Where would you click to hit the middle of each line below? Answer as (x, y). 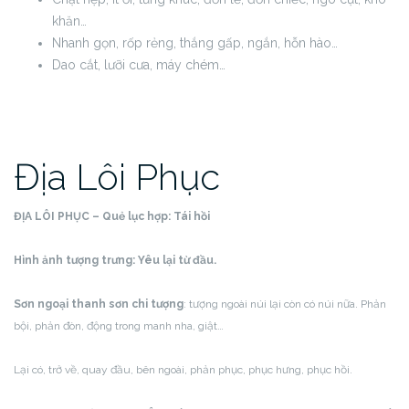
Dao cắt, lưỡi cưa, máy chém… (139, 65)
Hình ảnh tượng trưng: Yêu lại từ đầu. (115, 260)
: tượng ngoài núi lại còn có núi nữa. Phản (285, 304)
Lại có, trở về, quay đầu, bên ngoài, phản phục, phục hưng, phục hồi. (183, 370)
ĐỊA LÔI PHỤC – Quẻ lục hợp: (94, 216)
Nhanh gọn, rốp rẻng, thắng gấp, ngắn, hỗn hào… (195, 43)
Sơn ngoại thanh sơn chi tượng (99, 304)
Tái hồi (192, 216)
